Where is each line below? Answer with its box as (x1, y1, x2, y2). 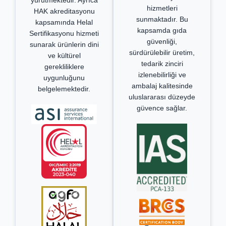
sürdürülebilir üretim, (129, 48, 195, 57)
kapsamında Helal (35, 18, 93, 26)
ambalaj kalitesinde (131, 82, 193, 90)
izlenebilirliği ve (138, 71, 186, 79)
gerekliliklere (44, 62, 84, 71)
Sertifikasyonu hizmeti (29, 29, 99, 37)
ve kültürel (47, 51, 81, 60)
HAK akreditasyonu (33, 7, 95, 15)
